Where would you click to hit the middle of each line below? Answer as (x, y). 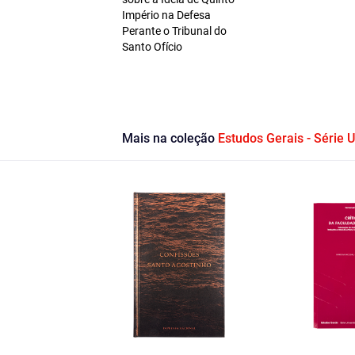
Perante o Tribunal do (174, 31)
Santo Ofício (152, 47)
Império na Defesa (166, 15)
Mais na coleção (170, 139)
